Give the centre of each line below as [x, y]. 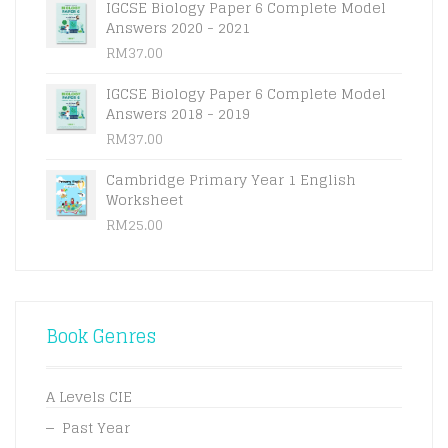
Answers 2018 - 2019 [178, 113]
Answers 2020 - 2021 [178, 27]
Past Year [96, 427]
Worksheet [144, 199]
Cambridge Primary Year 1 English [231, 179]
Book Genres [101, 336]
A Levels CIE [89, 396]
